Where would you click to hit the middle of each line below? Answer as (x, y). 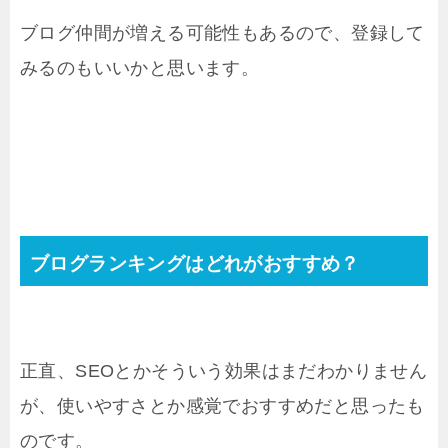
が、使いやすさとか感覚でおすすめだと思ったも (222, 406)
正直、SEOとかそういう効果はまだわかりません (224, 371)
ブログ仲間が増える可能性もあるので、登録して (222, 33)
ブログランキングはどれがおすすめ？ (195, 264)
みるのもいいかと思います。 (140, 68)
